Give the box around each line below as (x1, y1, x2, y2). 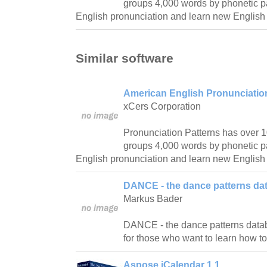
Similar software (76, 51, 173, 66)
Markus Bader (123, 194, 182, 204)
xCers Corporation (123, 101, 201, 112)
